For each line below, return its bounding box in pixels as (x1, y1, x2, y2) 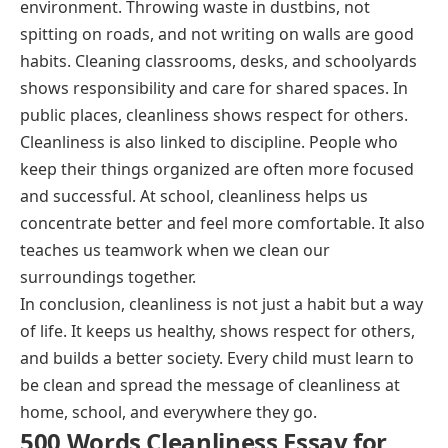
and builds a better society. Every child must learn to (20, 346, 414, 369)
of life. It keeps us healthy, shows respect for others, (20, 319, 415, 342)
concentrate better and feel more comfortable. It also (20, 211, 425, 234)
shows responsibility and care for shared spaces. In (20, 76, 408, 99)
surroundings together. (20, 265, 196, 288)
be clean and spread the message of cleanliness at (20, 373, 400, 396)
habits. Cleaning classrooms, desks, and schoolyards (20, 49, 417, 72)
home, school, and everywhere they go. (20, 400, 317, 423)
